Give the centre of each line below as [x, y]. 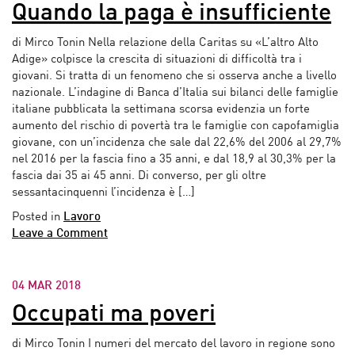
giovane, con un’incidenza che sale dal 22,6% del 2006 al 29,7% [177, 143]
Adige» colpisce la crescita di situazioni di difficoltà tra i [157, 59]
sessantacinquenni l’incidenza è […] [103, 193]
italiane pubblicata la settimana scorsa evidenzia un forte [161, 109]
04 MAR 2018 [46, 286]
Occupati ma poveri [114, 314]
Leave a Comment [60, 234]
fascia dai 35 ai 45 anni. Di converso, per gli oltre [139, 176]
